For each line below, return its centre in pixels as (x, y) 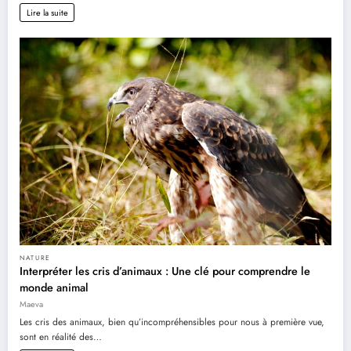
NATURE (36, 257)
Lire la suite (47, 12)
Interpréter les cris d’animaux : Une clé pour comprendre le (165, 271)
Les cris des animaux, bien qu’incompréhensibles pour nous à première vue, (172, 322)
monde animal (54, 287)
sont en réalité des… (61, 337)
